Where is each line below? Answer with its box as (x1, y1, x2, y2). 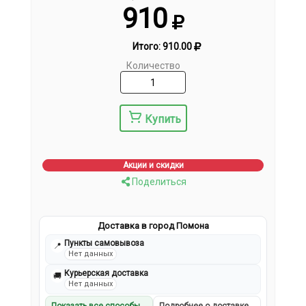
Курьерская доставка (64, 268, 149, 279)
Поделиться (129, 176, 186, 188)
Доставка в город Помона (97, 221, 209, 232)
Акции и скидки (122, 161, 184, 171)
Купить (144, 113, 181, 126)
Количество (126, 60, 180, 72)
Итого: (132, 41, 163, 53)
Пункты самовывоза (64, 238, 145, 249)
